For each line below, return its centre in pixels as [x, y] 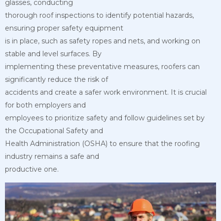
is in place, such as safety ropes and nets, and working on [103, 41]
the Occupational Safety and [54, 131]
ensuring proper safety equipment [64, 28]
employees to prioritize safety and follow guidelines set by [105, 118]
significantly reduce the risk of [56, 80]
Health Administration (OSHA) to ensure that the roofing [102, 144]
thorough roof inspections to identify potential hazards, [99, 16]
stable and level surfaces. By [53, 54]
